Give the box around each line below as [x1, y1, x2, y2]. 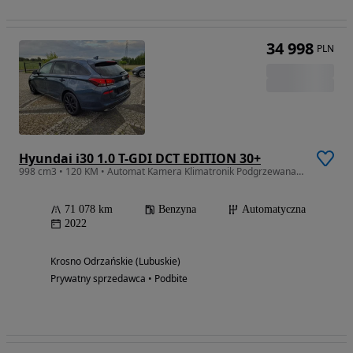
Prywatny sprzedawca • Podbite [50, 271, 188, 285]
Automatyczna [242, 203, 306, 215]
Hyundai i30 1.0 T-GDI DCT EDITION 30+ [19, 149, 261, 167]
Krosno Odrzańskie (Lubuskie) [50, 254, 180, 268]
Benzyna [158, 203, 196, 215]
